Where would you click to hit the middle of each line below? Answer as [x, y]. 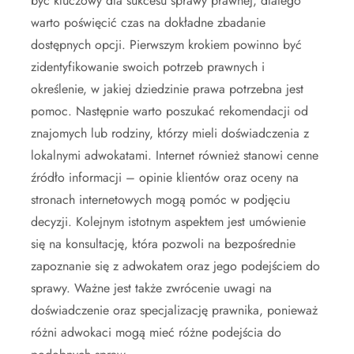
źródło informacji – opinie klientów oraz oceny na [165, 177]
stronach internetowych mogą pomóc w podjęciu [160, 200]
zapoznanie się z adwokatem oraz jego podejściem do [175, 266]
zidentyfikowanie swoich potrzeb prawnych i [148, 67]
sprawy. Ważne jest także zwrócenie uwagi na [151, 288]
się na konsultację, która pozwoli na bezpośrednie [163, 244]
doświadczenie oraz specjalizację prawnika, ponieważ [174, 310]
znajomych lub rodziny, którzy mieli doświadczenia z [170, 133]
